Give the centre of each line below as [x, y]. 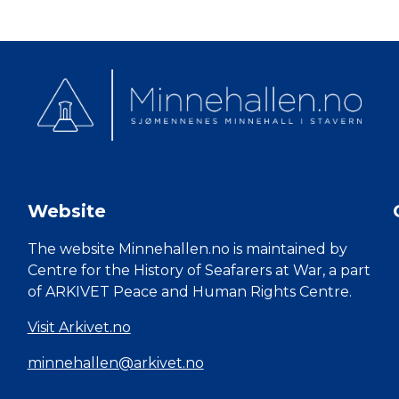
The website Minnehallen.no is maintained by [187, 249]
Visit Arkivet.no [79, 327]
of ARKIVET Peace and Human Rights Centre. [189, 292]
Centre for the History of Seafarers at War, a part [199, 270]
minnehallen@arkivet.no [115, 363]
